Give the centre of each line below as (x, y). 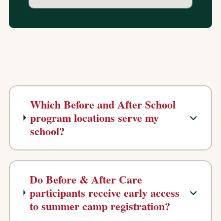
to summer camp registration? (100, 206)
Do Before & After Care (86, 179)
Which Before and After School (103, 104)
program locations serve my (95, 118)
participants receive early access (104, 193)
